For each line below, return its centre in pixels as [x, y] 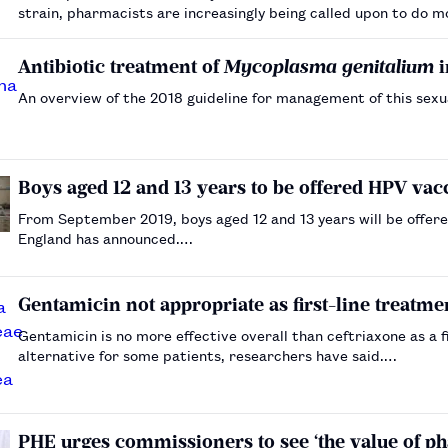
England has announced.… [105, 237]
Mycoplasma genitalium [329, 66]
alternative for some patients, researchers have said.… [207, 354]
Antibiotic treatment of [121, 66]
